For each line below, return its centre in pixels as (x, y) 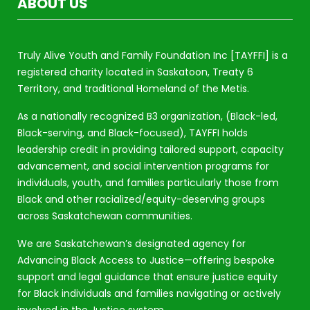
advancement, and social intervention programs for (143, 166)
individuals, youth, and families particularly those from (148, 182)
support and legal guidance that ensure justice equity (147, 276)
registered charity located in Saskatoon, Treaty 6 (135, 72)
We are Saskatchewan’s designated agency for (131, 243)
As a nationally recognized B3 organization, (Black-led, (147, 116)
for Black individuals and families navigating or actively (149, 293)
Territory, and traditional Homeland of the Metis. (133, 88)
